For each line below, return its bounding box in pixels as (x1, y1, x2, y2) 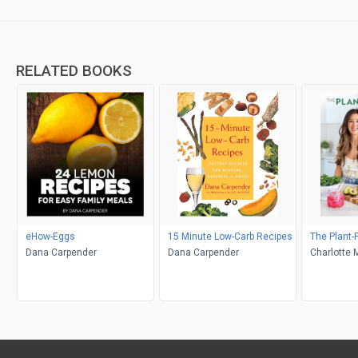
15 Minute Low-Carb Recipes (167, 230, 292, 242)
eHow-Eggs (25, 230, 75, 242)
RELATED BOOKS (16, 61, 132, 80)
